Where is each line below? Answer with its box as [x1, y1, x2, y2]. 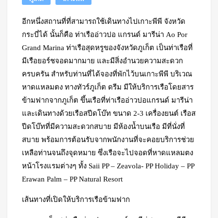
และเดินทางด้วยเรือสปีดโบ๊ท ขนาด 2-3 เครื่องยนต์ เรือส [22, 109, 196, 117]
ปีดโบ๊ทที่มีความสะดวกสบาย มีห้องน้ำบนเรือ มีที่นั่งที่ [22, 123, 185, 130]
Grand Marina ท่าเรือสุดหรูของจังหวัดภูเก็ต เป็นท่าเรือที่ [22, 44, 193, 52]
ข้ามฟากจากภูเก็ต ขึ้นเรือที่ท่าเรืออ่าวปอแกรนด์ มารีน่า [22, 96, 193, 104]
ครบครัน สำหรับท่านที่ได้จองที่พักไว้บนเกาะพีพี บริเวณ [22, 70, 192, 78]
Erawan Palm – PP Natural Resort [22, 175, 123, 183]
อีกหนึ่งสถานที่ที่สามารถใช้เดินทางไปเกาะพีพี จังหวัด [22, 18, 185, 25]
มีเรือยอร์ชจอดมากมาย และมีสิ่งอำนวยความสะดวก [22, 57, 183, 65]
